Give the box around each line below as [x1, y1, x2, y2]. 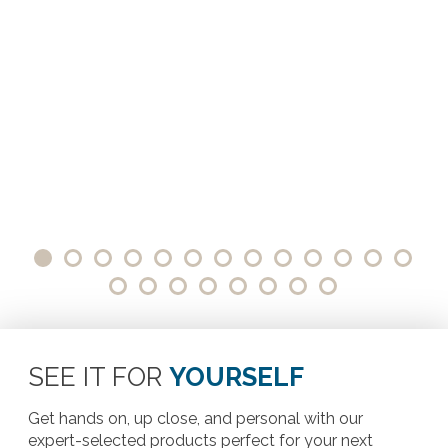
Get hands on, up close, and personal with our [27, 409, 363, 429]
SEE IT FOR [27, 361, 169, 393]
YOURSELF [168, 361, 304, 393]
